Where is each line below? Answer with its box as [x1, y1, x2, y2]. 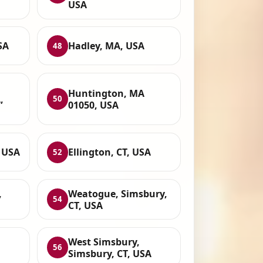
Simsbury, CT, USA [68, 247, 152, 260]
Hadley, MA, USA [68, 39, 145, 53]
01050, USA [68, 98, 119, 112]
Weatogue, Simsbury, [68, 187, 168, 200]
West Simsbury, [68, 235, 140, 248]
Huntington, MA [68, 86, 145, 100]
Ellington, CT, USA [68, 146, 151, 159]
